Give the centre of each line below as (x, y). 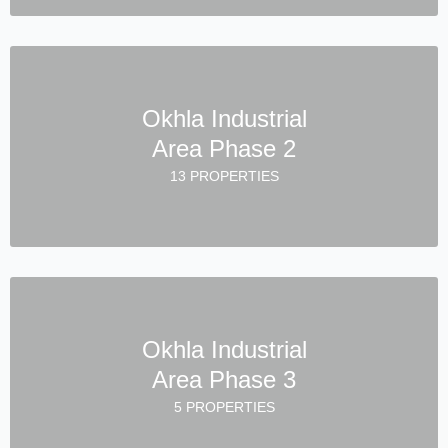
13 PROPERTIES (224, 175)
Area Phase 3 (224, 379)
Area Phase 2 (224, 148)
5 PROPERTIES (224, 406)
